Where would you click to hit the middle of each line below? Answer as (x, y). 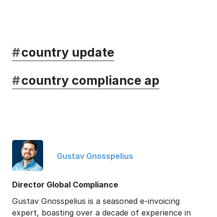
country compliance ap (90, 81)
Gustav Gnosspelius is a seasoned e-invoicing (96, 201)
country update (68, 53)
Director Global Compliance (65, 184)
